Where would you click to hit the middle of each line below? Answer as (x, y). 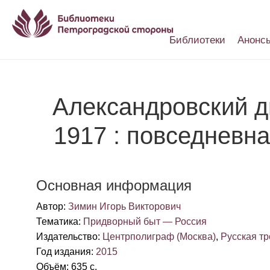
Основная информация (114, 185)
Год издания (64, 252)
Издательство (67, 237)
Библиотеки (197, 40)
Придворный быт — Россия (145, 221)
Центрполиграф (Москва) (159, 237)
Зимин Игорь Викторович (124, 206)
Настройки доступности (211, 64)
